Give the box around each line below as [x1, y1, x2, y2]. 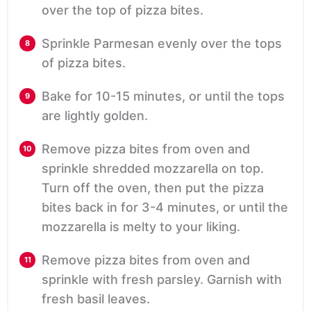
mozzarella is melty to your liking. [42, 219, 240, 234]
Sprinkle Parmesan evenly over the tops [42, 35, 282, 51]
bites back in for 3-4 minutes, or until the [42, 199, 288, 215]
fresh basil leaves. [42, 291, 150, 306]
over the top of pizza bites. [42, 2, 203, 17]
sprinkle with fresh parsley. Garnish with [42, 271, 282, 287]
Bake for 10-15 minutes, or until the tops [42, 88, 285, 103]
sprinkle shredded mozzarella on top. [42, 160, 264, 176]
